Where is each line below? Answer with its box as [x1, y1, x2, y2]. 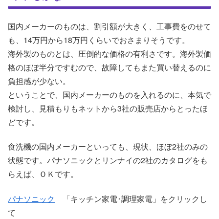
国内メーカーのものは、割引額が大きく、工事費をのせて [8, 21, 211, 32]
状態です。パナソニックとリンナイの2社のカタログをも [8, 154, 208, 166]
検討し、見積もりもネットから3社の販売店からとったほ [8, 103, 208, 114]
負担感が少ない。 [8, 75, 70, 87]
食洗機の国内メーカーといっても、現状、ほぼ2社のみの [8, 141, 208, 153]
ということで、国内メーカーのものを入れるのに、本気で [8, 89, 211, 101]
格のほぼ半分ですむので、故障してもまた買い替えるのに [8, 62, 211, 73]
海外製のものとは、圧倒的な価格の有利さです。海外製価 [8, 48, 211, 60]
